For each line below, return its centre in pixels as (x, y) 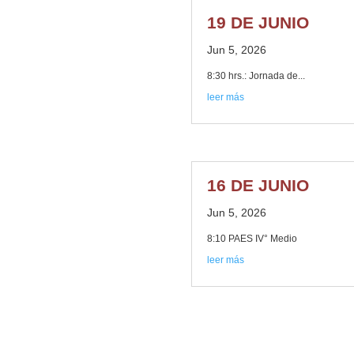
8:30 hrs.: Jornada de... (256, 76)
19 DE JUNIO (258, 23)
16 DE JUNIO (258, 186)
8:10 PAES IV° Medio (252, 239)
